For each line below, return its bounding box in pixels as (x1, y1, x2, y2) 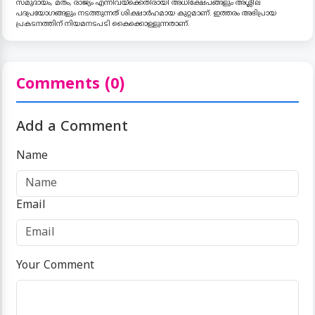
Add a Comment (16, 119, 128, 136)
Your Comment (16, 259, 94, 273)
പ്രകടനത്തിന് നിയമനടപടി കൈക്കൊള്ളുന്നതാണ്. (16, 20, 190, 29)
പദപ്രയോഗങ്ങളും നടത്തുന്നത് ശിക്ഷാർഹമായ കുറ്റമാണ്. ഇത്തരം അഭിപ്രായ (16, 9, 276, 18)
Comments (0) (16, 75, 124, 94)
